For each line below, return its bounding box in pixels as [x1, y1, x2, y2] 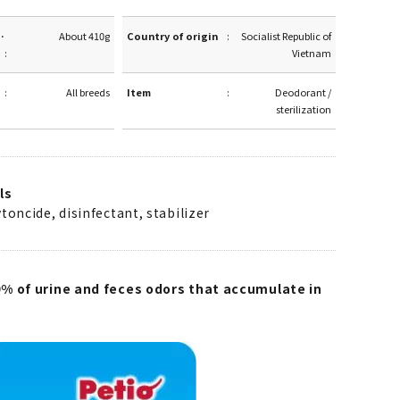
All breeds [65, 85, 110, 99]
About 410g [58, 29, 110, 43]
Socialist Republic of [240, 29, 331, 43]
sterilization [275, 102, 331, 116]
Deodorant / [274, 85, 331, 99]
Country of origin [127, 29, 219, 43]
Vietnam [291, 46, 331, 60]
